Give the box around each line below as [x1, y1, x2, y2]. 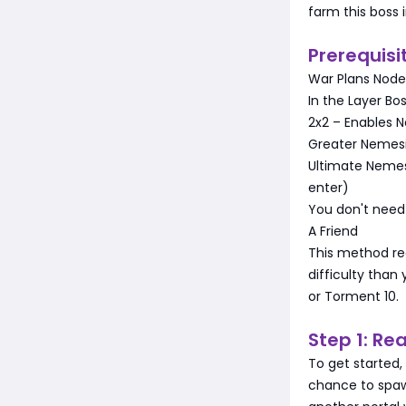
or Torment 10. [308, 286, 399, 305]
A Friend [308, 221, 358, 240]
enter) [308, 178, 349, 197]
